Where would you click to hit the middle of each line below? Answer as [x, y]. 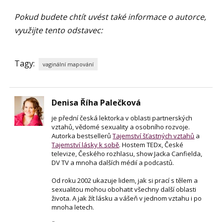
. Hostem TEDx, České [151, 145]
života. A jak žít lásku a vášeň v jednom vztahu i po [127, 198]
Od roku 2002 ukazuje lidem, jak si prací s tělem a [125, 181]
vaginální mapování [68, 64]
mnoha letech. [73, 207]
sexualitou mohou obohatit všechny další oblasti [124, 190]
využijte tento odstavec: [59, 30]
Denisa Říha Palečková [96, 103]
